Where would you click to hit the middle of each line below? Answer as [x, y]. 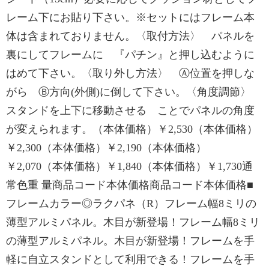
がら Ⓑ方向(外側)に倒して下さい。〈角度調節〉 [134, 92]
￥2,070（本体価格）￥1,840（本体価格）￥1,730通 [129, 166]
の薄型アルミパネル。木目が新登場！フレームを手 [130, 241]
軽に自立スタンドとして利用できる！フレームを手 [130, 259]
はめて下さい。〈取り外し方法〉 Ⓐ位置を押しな [130, 73]
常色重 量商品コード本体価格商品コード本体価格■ [130, 185]
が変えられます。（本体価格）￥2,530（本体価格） [132, 129]
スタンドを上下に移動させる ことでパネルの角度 [130, 110]
